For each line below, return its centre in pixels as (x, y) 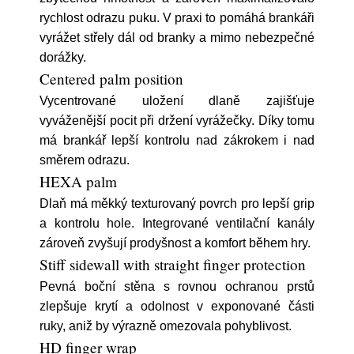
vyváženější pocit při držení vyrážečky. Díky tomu (177, 121)
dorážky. (63, 57)
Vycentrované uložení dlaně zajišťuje (177, 101)
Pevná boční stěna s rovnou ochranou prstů (177, 286)
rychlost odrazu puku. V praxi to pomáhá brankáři (177, 18)
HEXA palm (78, 181)
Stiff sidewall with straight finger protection (173, 264)
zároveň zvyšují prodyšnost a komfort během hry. (175, 243)
